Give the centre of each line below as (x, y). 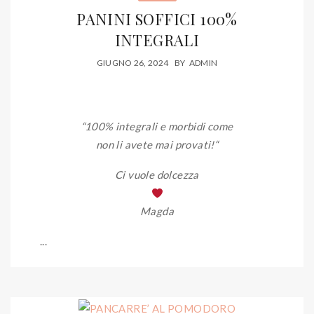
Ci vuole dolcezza (157, 175)
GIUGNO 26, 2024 (132, 63)
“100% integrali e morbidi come (157, 127)
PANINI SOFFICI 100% (157, 19)
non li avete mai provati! (155, 145)
